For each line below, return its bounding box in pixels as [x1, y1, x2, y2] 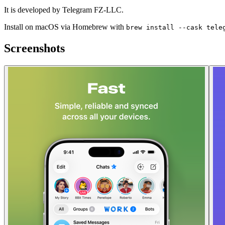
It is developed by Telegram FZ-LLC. [4, 6, 124, 14]
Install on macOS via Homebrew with [4, 23, 124, 31]
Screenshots [4, 41, 65, 55]
